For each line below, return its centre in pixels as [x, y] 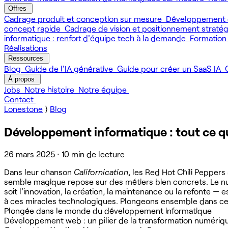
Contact [19, 99]
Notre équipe [104, 89]
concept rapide [33, 28]
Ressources [27, 58]
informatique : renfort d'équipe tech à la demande [96, 38]
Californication [101, 172]
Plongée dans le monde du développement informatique [108, 210]
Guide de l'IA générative [70, 68]
